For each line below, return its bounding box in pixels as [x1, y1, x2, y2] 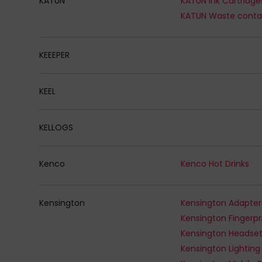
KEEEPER [39, 49, 70, 61]
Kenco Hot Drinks [181, 157, 250, 170]
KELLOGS [39, 121, 74, 133]
